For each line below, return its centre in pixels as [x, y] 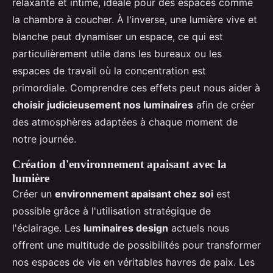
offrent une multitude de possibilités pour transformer [136, 245]
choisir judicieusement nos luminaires [103, 105]
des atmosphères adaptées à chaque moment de [125, 122]
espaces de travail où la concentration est [109, 71]
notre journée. [44, 139]
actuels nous [199, 228]
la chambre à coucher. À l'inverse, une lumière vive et [135, 20]
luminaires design [126, 228]
